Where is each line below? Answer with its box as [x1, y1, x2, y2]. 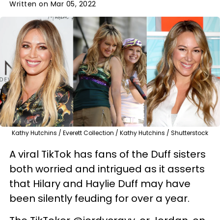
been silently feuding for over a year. [9, 191, 190, 205]
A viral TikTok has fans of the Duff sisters [9, 147, 206, 161]
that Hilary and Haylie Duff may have [9, 176, 191, 191]
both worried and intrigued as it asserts [9, 162, 205, 176]
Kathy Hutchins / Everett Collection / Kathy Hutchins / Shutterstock [12, 128, 208, 137]
